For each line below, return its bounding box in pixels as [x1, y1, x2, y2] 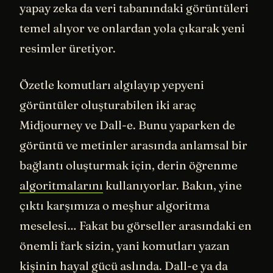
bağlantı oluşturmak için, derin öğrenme [19, 157, 238, 172]
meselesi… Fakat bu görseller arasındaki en [19, 218, 252, 233]
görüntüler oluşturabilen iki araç [19, 97, 196, 112]
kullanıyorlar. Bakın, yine [103, 177, 242, 193]
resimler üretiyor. [19, 41, 116, 56]
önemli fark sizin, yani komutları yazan [19, 238, 230, 253]
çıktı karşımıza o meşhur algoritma [19, 197, 210, 213]
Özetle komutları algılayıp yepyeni [19, 77, 204, 92]
